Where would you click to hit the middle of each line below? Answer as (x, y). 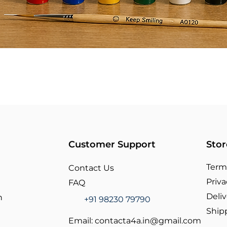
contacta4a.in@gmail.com (148, 221)
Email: (81, 221)
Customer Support (112, 145)
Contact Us (91, 168)
